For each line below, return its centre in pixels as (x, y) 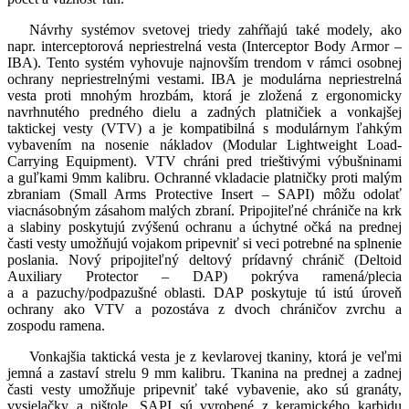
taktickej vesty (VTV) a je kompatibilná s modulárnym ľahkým (204, 129)
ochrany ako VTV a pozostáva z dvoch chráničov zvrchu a (204, 309)
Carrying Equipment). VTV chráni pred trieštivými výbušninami (204, 162)
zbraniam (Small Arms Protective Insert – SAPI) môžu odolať (204, 194)
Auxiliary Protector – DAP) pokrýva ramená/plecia (204, 277)
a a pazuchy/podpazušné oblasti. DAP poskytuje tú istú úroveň (204, 293)
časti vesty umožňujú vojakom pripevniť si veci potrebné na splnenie (204, 244)
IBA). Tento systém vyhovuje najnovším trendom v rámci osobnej (204, 63)
